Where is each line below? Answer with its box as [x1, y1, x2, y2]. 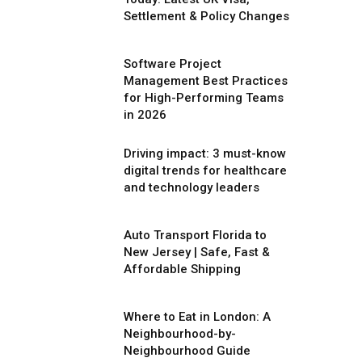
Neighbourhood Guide [124, 343, 250, 358]
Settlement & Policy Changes [124, 9, 289, 23]
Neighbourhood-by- [124, 326, 236, 341]
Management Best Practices [124, 74, 288, 88]
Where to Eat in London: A [124, 309, 271, 324]
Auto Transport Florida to [124, 228, 267, 242]
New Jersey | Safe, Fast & [124, 245, 270, 259]
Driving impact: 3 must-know [124, 146, 286, 161]
